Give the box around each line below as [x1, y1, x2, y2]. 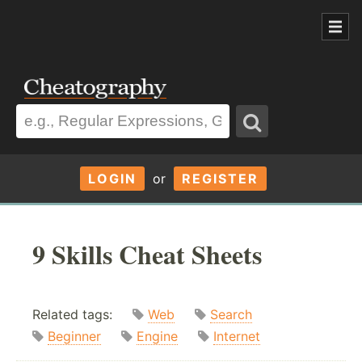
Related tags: [32, 306, 133, 323]
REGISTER [181, 170, 259, 187]
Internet [213, 328, 260, 345]
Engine [137, 328, 178, 345]
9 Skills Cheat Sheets [32, 234, 262, 273]
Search [210, 306, 252, 323]
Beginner [48, 328, 101, 345]
